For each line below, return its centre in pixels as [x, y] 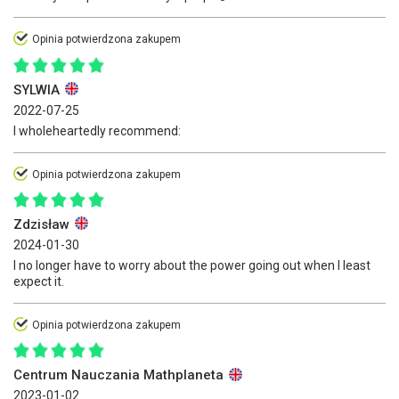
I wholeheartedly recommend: [97, 130]
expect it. [39, 281]
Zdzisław [43, 224]
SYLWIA [38, 90]
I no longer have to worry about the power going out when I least [192, 265]
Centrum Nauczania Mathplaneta [120, 375]
